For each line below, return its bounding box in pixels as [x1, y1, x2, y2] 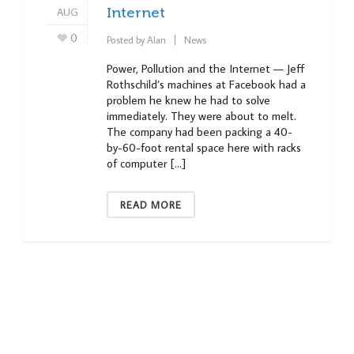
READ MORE [120, 198, 182, 212]
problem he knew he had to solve [107, 92, 270, 108]
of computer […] [107, 156, 186, 171]
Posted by [107, 32, 147, 46]
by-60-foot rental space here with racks [107, 140, 301, 156]
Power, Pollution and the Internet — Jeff [107, 61, 304, 77]
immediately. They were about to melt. [107, 108, 296, 124]
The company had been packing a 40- [107, 124, 292, 140]
